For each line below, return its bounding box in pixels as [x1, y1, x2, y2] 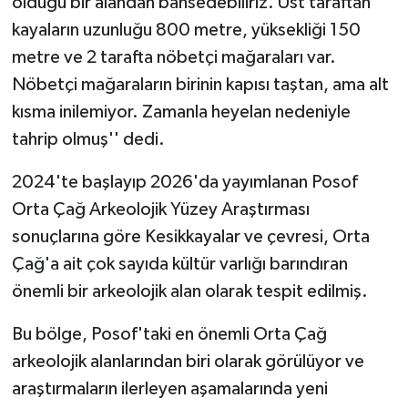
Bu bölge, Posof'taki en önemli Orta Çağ [11, 324, 327, 343]
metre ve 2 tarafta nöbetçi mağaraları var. [11, 47, 336, 66]
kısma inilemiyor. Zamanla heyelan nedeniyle [11, 102, 351, 121]
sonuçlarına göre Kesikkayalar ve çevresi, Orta [11, 227, 370, 246]
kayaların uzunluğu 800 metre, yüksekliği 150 [11, 20, 361, 39]
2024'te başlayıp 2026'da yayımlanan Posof [11, 172, 358, 191]
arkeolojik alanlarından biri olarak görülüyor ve [11, 352, 364, 371]
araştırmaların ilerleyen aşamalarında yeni [11, 379, 328, 398]
